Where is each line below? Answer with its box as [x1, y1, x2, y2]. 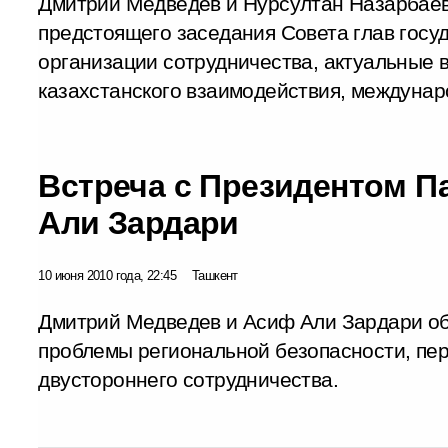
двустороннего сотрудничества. [38, 367, 338, 392]
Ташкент [192, 267, 238, 283]
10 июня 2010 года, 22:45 [38, 267, 176, 283]
